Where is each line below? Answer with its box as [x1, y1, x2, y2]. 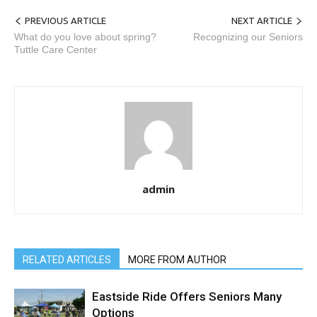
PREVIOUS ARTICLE [25, 16, 106, 26]
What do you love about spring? [14, 31, 156, 43]
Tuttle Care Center [14, 44, 97, 56]
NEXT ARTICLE [231, 16, 292, 26]
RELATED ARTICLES [23, 254, 111, 266]
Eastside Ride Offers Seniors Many [92, 289, 282, 304]
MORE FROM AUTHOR [128, 254, 226, 266]
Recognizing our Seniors [193, 31, 303, 43]
